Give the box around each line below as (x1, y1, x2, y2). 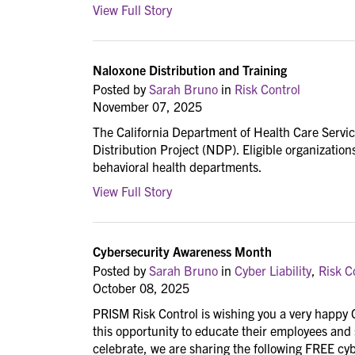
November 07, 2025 (93, 98, 202, 115)
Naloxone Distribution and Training (93, 62, 287, 78)
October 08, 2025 (93, 280, 189, 296)
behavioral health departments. (93, 158, 262, 174)
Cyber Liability (235, 262, 311, 279)
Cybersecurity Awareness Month (93, 243, 272, 260)
